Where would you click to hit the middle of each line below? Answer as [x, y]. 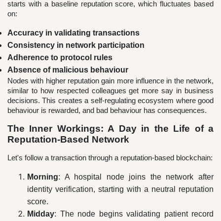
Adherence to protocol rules [60, 58]
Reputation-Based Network [68, 140]
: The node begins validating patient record [134, 214]
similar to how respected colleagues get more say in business [110, 91]
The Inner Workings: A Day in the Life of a [110, 129]
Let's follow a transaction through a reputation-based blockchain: [110, 158]
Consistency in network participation [76, 45]
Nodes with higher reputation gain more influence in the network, [110, 81]
